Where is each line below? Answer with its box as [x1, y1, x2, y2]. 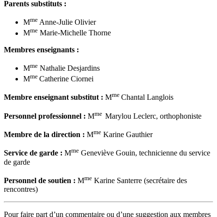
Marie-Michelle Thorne [38, 29, 111, 37]
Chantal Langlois [121, 93, 173, 102]
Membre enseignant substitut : [4, 93, 105, 102]
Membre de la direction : [4, 130, 87, 139]
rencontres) [4, 185, 38, 193]
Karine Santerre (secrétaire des [92, 176, 187, 185]
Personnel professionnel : [4, 111, 88, 120]
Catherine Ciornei [39, 75, 93, 83]
